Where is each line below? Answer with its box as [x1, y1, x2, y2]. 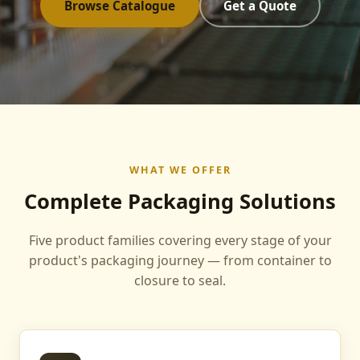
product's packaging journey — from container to [28, 252, 332, 269]
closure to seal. [134, 272, 226, 289]
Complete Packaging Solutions [24, 187, 336, 215]
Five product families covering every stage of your [28, 231, 332, 249]
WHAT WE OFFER [129, 163, 231, 177]
